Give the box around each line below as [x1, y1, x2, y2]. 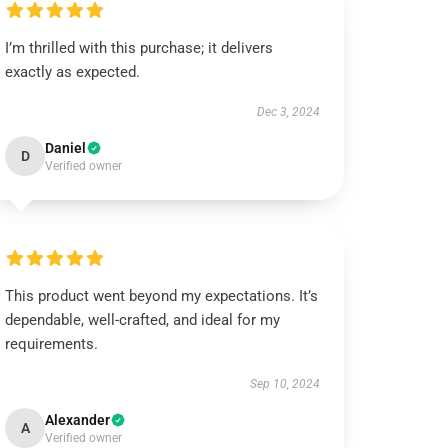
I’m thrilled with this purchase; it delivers [5, 39, 274, 57]
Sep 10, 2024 [249, 377, 320, 391]
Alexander [45, 412, 111, 428]
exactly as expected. [5, 63, 141, 81]
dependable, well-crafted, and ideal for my [5, 311, 281, 329]
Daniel [45, 140, 87, 156]
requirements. [5, 335, 99, 353]
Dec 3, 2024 [256, 105, 320, 119]
